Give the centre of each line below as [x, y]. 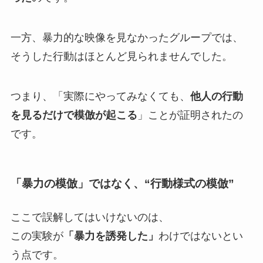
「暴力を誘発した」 [111, 236]
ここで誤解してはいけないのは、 [90, 218]
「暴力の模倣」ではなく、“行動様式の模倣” [122, 184]
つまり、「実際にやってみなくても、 [100, 96]
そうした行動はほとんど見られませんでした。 [121, 56]
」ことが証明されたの [190, 115]
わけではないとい [200, 236]
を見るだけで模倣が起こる [74, 115]
